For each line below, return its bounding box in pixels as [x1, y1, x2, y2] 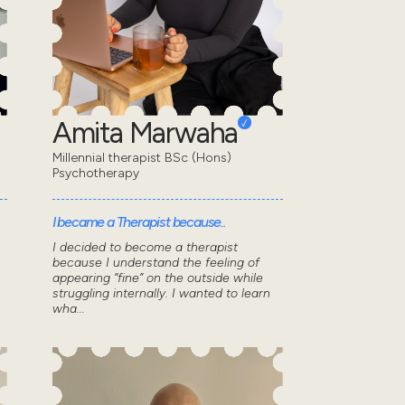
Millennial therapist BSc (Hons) [52, 150, 231, 166]
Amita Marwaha [52, 116, 239, 151]
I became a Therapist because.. [52, 213, 226, 231]
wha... [52, 301, 85, 317]
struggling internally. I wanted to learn [52, 286, 270, 302]
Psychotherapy [52, 165, 139, 182]
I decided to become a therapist [52, 240, 238, 256]
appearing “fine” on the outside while [52, 270, 263, 287]
